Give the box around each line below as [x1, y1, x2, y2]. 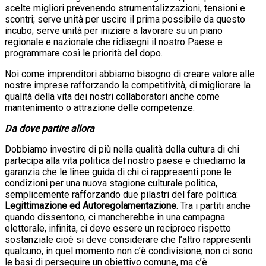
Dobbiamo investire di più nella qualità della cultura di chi [5, 143, 239, 155]
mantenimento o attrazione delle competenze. [5, 102, 195, 113]
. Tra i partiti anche [176, 199, 251, 211]
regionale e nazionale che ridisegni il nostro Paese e [5, 36, 223, 47]
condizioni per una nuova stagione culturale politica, [5, 177, 217, 189]
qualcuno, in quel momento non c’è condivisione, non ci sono [5, 245, 253, 256]
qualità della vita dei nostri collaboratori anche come [5, 90, 220, 102]
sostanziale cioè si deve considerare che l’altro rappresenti [5, 233, 251, 245]
